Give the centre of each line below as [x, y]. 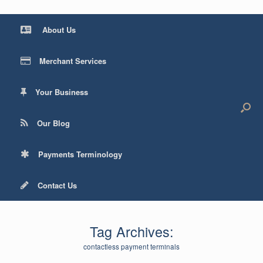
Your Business [62, 92]
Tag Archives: [131, 232]
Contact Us [57, 186]
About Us [58, 30]
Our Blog [53, 123]
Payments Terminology [80, 154]
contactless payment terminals [131, 247]
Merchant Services [73, 61]
